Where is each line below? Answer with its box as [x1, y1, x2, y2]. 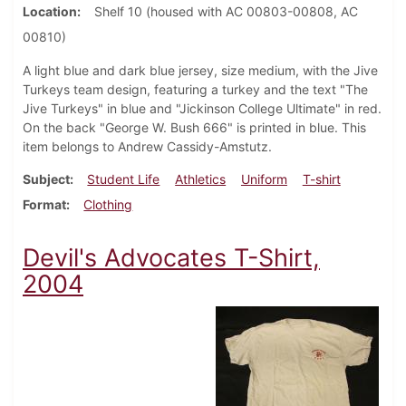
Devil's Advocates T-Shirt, [23, 243, 320, 274]
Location [23, 4, 77, 20]
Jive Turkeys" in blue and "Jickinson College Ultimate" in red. [23, 101, 382, 117]
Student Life [87, 171, 160, 188]
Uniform [240, 171, 287, 188]
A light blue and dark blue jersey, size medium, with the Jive [23, 63, 378, 79]
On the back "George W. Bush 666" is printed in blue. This [23, 120, 366, 136]
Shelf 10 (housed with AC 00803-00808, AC [94, 4, 358, 20]
